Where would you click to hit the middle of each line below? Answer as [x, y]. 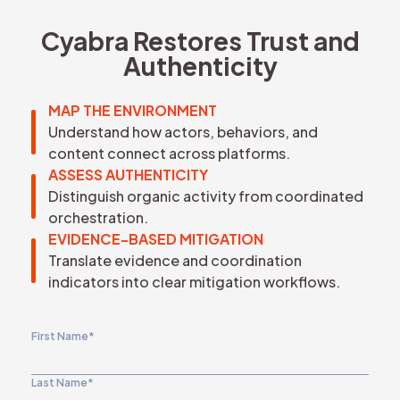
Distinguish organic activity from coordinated [206, 196]
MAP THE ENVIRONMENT [133, 110]
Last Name [59, 383]
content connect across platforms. [169, 153]
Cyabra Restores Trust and [200, 41]
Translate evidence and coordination [175, 260]
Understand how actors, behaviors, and [183, 132]
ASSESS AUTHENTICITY [128, 175]
